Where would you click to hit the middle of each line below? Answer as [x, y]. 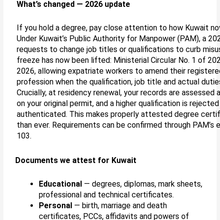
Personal [56, 205]
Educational [61, 184]
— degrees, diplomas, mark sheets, [142, 184]
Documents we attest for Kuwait [76, 161]
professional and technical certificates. [107, 194]
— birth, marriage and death [120, 205]
